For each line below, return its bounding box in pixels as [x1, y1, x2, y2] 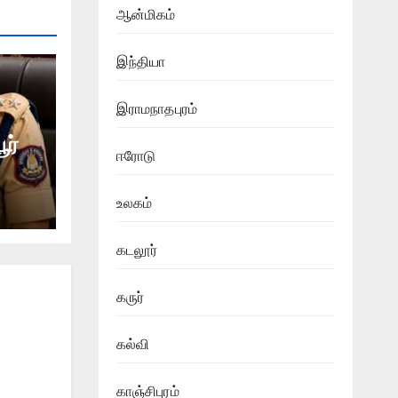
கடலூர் [115, 241, 158, 259]
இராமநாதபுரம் [115, 99, 198, 117]
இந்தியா [115, 52, 166, 70]
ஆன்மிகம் [115, 5, 176, 23]
